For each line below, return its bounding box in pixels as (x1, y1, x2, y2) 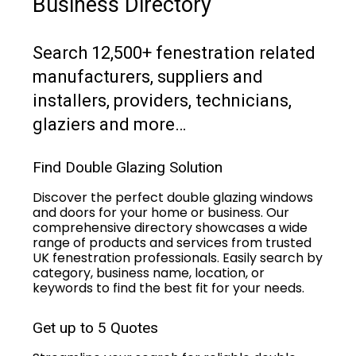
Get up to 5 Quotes (33, 318, 158, 337)
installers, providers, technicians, (33, 90, 292, 110)
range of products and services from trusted (33, 233, 311, 252)
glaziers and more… (33, 114, 186, 134)
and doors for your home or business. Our (33, 203, 289, 222)
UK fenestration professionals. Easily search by (33, 248, 323, 267)
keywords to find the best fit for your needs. (33, 278, 304, 297)
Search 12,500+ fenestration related (33, 42, 315, 63)
